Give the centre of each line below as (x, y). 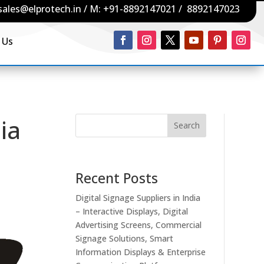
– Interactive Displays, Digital (132, 211)
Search (187, 126)
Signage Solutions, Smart (125, 238)
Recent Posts (117, 178)
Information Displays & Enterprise (141, 252)
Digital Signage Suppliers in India (138, 197)
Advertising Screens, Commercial (139, 225)
